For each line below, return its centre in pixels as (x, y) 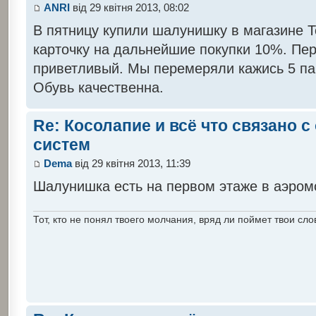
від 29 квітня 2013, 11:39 (131, 163)
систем (61, 144)
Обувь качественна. (98, 87)
